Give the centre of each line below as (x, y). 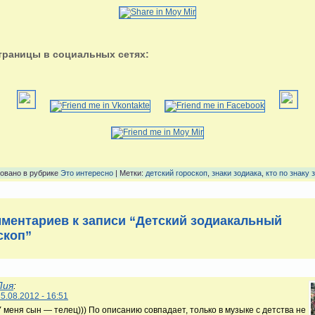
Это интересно (87, 173)
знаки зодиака (237, 173)
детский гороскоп (176, 173)
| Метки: (129, 173)
